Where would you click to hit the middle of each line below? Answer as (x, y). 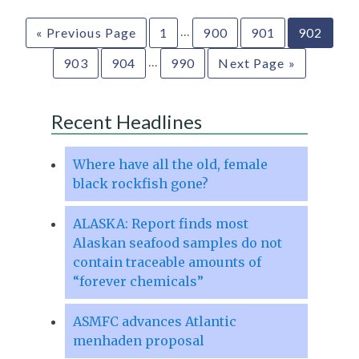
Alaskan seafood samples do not (177, 242)
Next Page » (257, 63)
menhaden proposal (138, 340)
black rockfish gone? (140, 183)
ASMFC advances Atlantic (154, 321)
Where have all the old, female (170, 164)
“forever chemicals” (138, 281)
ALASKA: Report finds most (160, 223)
